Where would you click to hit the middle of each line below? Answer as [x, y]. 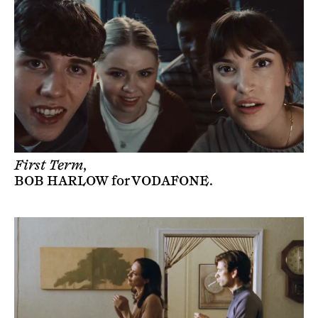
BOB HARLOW [61, 181]
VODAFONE [170, 181]
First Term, [51, 165]
